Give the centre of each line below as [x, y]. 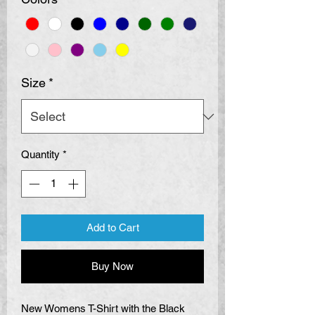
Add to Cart [112, 227]
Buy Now [112, 266]
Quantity [40, 155]
